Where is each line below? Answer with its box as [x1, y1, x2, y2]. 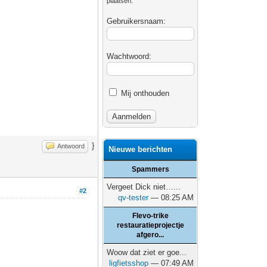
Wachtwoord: [107, 52, 152, 61]
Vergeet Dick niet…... [107, 182, 181, 191]
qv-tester [118, 193, 149, 202]
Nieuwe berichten [108, 145, 173, 154]
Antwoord [57, 142, 85, 150]
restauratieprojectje [116, 221, 184, 229]
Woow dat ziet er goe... [107, 248, 187, 257]
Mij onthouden [119, 89, 170, 98]
